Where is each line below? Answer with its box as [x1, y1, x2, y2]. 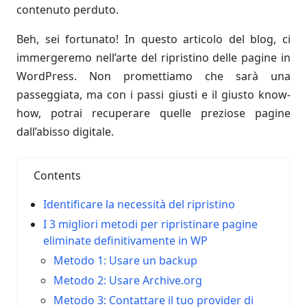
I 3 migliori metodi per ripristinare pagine [43, 217, 258, 232]
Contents [34, 168, 81, 183]
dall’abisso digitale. [16, 124, 114, 139]
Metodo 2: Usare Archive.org [53, 273, 202, 288]
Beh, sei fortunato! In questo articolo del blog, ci [16, 32, 291, 47]
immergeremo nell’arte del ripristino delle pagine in [16, 50, 291, 65]
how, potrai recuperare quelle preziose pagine [16, 106, 291, 121]
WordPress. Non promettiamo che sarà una [16, 69, 291, 84]
